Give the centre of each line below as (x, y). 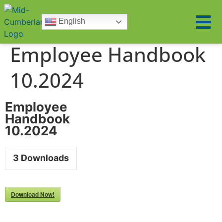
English (71, 21)
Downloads (44, 158)
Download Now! (33, 194)
